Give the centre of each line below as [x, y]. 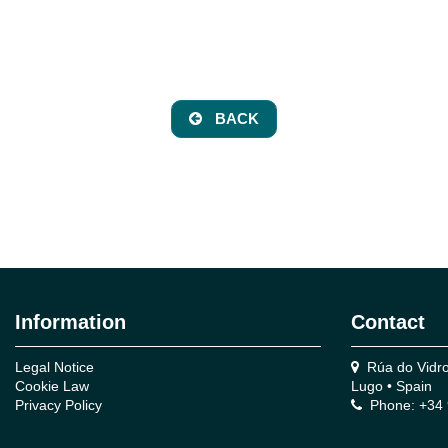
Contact [387, 321]
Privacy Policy [58, 405]
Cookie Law [51, 386]
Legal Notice [54, 367]
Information [70, 321]
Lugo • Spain [391, 386]
